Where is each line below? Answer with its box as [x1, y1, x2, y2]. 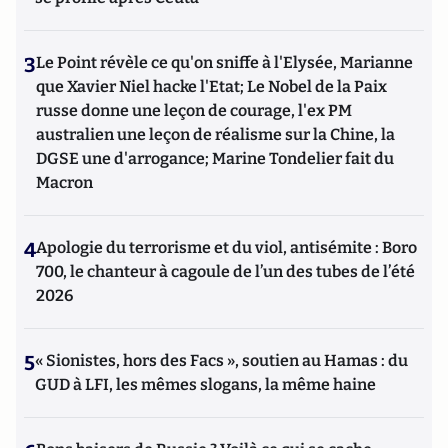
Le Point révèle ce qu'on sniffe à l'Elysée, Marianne [36, 53, 413, 72]
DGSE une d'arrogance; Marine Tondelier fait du [36, 149, 394, 168]
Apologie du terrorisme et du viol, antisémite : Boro [36, 238, 417, 257]
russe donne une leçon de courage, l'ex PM [36, 101, 352, 120]
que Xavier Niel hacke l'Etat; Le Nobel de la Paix [36, 77, 387, 96]
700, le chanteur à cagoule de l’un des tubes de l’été [36, 262, 415, 281]
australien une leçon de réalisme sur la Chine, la [36, 125, 395, 144]
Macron [36, 173, 93, 192]
